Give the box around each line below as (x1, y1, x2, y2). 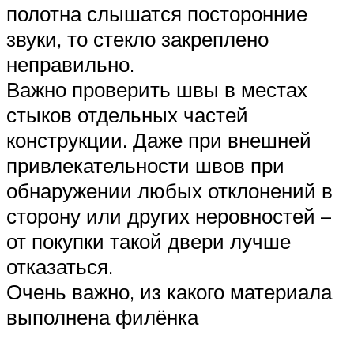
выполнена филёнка (6, 304, 198, 330)
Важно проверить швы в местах (6, 77, 307, 103)
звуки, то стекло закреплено (6, 26, 269, 52)
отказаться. (6, 254, 113, 280)
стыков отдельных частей (6, 102, 248, 128)
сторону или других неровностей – (6, 203, 331, 229)
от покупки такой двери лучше (6, 228, 291, 254)
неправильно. (6, 51, 134, 77)
